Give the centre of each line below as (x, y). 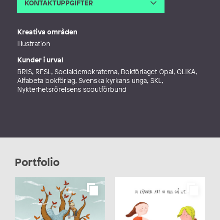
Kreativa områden (47, 32)
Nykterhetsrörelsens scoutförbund (73, 89)
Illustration (34, 43)
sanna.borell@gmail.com (86, 17)
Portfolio (37, 162)
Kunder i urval (40, 60)
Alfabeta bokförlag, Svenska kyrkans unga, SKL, (90, 80)
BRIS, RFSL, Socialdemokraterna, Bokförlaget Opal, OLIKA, (107, 71)
